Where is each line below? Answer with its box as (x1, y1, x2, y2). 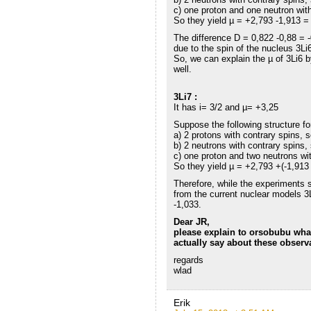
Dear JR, (173, 216, 210, 227)
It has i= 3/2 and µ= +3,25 (173, 101, 278, 112)
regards (173, 254, 203, 265)
